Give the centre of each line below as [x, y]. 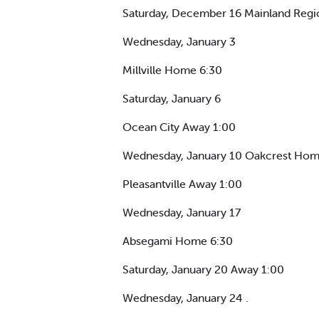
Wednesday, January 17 [182, 212]
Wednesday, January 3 [179, 41]
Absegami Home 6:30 [178, 240]
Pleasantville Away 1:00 [182, 183]
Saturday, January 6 [172, 98]
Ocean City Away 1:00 [179, 126]
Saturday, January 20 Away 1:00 [203, 269]
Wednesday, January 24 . [185, 297]
